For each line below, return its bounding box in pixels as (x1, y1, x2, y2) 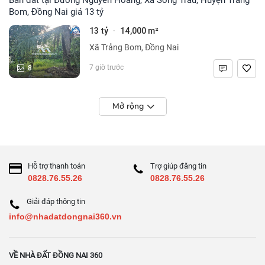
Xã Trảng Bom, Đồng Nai (89, 42, 179, 52)
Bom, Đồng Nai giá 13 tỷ (9, 6, 104, 17)
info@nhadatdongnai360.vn (9, 211, 122, 221)
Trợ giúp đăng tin (150, 161, 206, 170)
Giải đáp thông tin (27, 196, 85, 206)
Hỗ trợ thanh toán (28, 161, 85, 170)
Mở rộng (112, 100, 144, 112)
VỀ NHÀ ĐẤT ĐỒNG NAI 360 (9, 250, 102, 260)
